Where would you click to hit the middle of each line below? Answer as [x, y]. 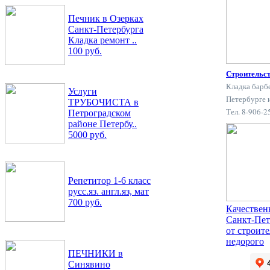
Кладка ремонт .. [102, 40]
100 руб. [85, 51]
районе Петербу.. [102, 124]
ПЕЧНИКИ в [96, 253]
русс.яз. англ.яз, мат [108, 191]
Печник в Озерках [106, 18]
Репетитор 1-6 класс [109, 181]
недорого [245, 241]
